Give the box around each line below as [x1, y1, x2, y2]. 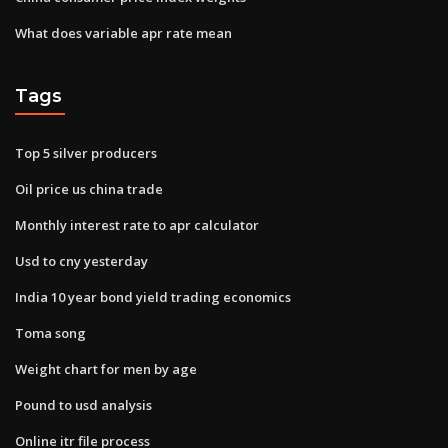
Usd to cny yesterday [15, 251, 148, 270]
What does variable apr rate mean [15, 23, 232, 42]
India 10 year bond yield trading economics [15, 287, 291, 306]
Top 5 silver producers [15, 143, 157, 162]
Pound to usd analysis [15, 395, 152, 414]
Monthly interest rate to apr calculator [15, 215, 259, 234]
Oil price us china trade [15, 179, 163, 198]
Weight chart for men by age [15, 359, 197, 378]
